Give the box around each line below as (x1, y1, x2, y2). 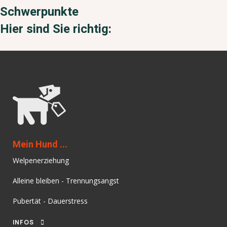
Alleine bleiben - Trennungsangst (13, 176, 119, 185)
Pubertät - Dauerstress (13, 196, 88, 206)
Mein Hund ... (13, 138, 67, 152)
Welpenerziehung (13, 156, 69, 165)
